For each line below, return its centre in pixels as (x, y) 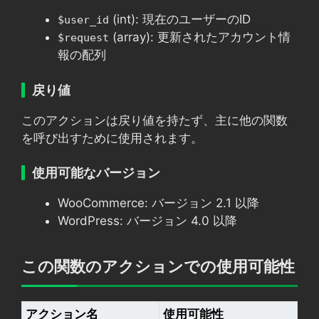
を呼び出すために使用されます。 (112, 138)
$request (83, 38)
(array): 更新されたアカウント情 (200, 37)
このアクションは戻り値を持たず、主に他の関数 (155, 120)
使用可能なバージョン (96, 173)
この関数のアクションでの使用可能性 (158, 267)
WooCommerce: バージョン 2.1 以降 (158, 203)
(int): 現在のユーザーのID (180, 19)
